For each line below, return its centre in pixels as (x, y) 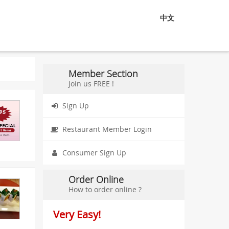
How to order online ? (105, 189)
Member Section (103, 74)
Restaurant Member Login (107, 129)
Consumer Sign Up (94, 153)
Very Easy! (77, 214)
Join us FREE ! (91, 84)
